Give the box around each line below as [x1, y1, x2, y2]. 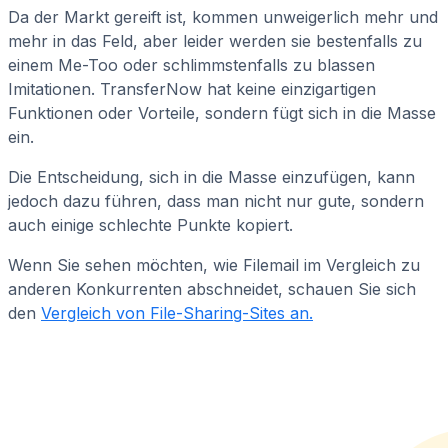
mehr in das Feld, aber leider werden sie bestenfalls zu [8, 30, 422, 51]
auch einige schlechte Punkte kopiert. [8, 214, 293, 235]
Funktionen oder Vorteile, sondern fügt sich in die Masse [8, 102, 436, 123]
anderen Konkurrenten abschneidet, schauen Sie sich [8, 278, 416, 299]
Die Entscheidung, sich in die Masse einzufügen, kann [8, 166, 415, 187]
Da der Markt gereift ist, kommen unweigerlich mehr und [8, 6, 438, 27]
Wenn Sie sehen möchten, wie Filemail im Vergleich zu [8, 254, 420, 275]
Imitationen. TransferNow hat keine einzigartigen [8, 78, 376, 99]
